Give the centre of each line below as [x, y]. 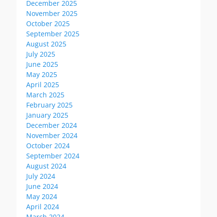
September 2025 [53, 33]
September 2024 [53, 155]
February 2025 [49, 105]
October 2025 [48, 23]
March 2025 [45, 94]
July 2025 [41, 54]
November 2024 [52, 135]
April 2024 [43, 206]
